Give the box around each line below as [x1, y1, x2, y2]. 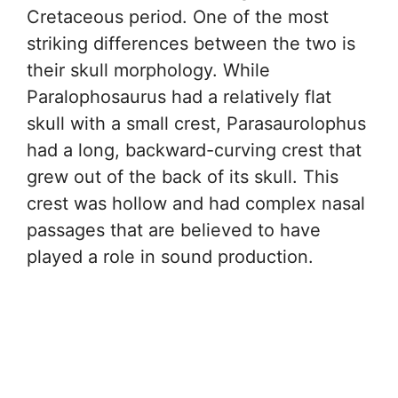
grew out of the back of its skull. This [27, 165, 338, 187]
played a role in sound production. [27, 245, 314, 267]
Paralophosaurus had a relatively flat [27, 85, 331, 107]
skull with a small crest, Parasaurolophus [27, 112, 366, 134]
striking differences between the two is [27, 32, 355, 54]
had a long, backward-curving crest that [27, 139, 362, 161]
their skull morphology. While [27, 59, 270, 81]
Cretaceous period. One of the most [27, 5, 329, 28]
